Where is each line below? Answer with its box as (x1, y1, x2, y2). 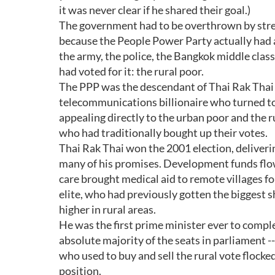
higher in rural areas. (59, 203, 156, 216)
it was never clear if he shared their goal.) (59, 3, 250, 17)
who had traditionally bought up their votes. (59, 126, 268, 139)
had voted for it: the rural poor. (59, 64, 204, 78)
